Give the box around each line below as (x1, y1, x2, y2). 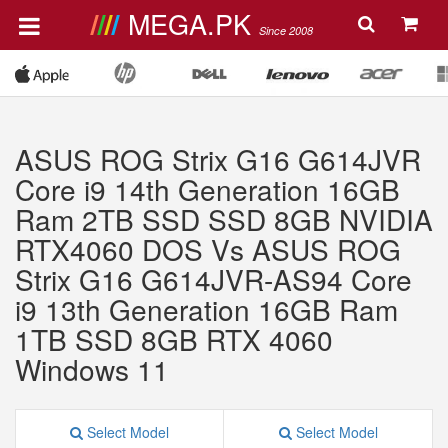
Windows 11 (15, 349, 169, 389)
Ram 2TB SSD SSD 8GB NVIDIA (15, 199, 433, 239)
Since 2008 (258, 23, 313, 38)
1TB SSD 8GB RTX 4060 (15, 319, 333, 359)
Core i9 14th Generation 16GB (15, 169, 400, 209)
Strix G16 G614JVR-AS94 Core (15, 259, 412, 299)
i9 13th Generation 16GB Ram (15, 289, 398, 329)
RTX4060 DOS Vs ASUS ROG (15, 229, 401, 269)
